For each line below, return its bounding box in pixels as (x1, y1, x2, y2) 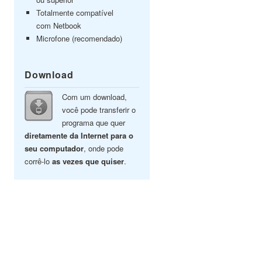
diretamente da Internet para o (25, 130, 133, 141)
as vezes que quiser (52, 156, 124, 167)
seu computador (25, 143, 84, 154)
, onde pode (84, 143, 123, 154)
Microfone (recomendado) (36, 33, 122, 44)
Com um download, (62, 91, 127, 102)
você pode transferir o (62, 104, 136, 115)
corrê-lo (25, 156, 52, 167)
